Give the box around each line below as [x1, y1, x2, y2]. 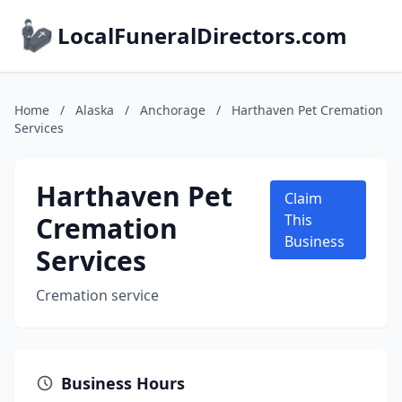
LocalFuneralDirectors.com [57, 21, 347, 50]
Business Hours [61, 372, 185, 394]
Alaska [75, 101, 114, 118]
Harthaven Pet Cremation [232, 101, 383, 118]
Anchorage [140, 101, 205, 118]
